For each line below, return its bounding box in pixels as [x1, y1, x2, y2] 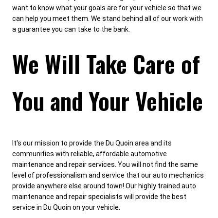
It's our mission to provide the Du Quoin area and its [12, 139, 172, 147]
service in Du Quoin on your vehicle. [12, 203, 120, 212]
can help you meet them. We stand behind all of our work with [12, 14, 203, 22]
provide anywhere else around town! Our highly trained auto [12, 182, 196, 190]
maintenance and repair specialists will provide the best [12, 193, 186, 201]
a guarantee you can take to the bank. [12, 25, 130, 33]
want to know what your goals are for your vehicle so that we [12, 3, 201, 12]
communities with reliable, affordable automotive [12, 150, 167, 158]
